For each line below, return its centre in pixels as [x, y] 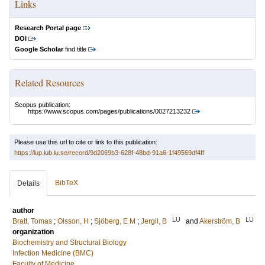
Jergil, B [154, 222]
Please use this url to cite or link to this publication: [86, 142]
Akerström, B [220, 222]
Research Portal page [48, 28]
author [23, 211]
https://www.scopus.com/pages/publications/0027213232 [109, 112]
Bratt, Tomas [32, 222]
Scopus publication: [43, 105]
